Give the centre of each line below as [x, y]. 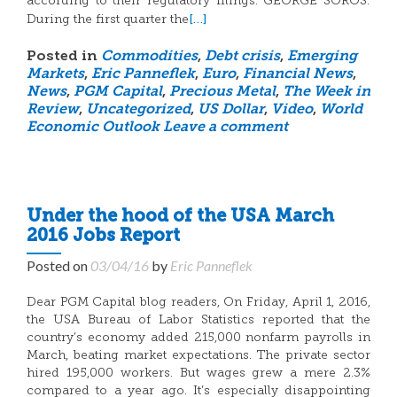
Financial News [298, 74]
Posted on [58, 265]
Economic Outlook [93, 128]
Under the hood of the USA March [180, 217]
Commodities [149, 57]
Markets [55, 74]
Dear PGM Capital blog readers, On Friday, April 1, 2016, [198, 303]
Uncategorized [138, 110]
